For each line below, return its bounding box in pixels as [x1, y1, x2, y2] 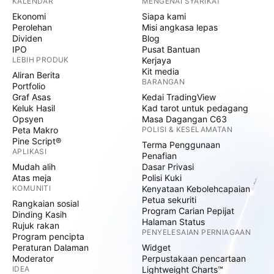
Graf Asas [12, 92, 51, 102]
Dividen [12, 33, 42, 43]
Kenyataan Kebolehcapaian [142, 183, 250, 194]
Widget [142, 242, 171, 253]
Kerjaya [142, 55, 171, 65]
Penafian [142, 150, 177, 161]
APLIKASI [12, 147, 47, 156]
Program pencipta [12, 231, 84, 242]
